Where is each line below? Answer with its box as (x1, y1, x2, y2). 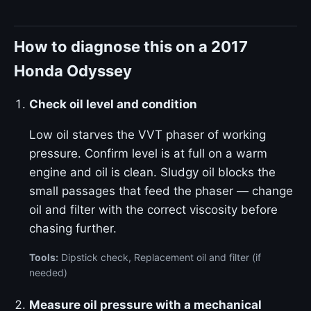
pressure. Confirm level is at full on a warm (29, 146, 267, 160)
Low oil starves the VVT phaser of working (29, 128, 266, 142)
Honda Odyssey (14, 62, 132, 80)
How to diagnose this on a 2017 (14, 37, 248, 56)
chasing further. (29, 221, 117, 235)
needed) (29, 267, 67, 278)
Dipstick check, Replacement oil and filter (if (58, 251, 261, 263)
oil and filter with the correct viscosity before (29, 203, 278, 217)
